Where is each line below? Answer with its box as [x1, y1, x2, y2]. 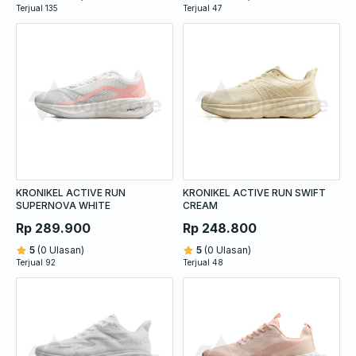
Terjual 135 [16, 2, 58, 13]
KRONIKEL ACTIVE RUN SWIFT [183, 186, 326, 199]
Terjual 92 [16, 257, 56, 267]
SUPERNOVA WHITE [16, 199, 110, 211]
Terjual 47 [183, 2, 222, 13]
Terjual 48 [183, 257, 223, 267]
